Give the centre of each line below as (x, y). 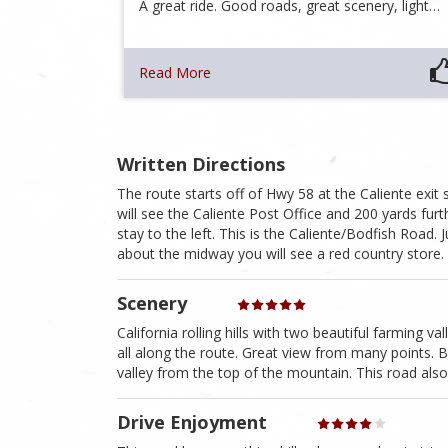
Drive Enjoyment (192, 422)
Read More (175, 73)
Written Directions (201, 164)
